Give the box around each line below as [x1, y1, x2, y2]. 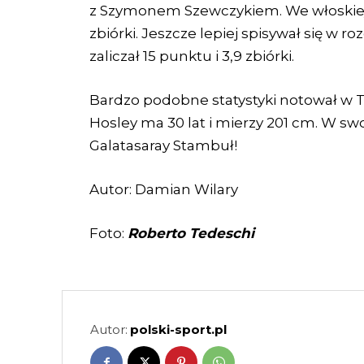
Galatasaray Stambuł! [89, 137, 237, 154]
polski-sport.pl [130, 322, 227, 338]
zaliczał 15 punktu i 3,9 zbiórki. [89, 48, 294, 65]
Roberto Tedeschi [128, 225, 254, 242]
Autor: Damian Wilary [89, 181, 238, 198]
